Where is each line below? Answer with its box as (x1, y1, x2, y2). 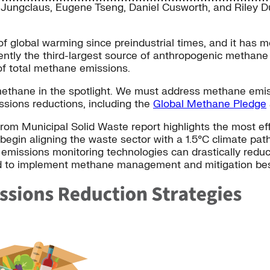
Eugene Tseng (55, 1, 124, 14)
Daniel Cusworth (129, 1, 208, 14)
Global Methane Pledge (153, 98, 266, 111)
